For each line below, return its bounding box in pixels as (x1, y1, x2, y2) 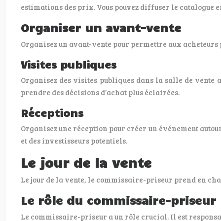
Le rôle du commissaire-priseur (21, 193, 216, 207)
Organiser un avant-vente (21, 20, 181, 35)
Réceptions (21, 106, 83, 119)
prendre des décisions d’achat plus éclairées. (21, 87, 180, 97)
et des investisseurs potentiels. (21, 136, 127, 146)
